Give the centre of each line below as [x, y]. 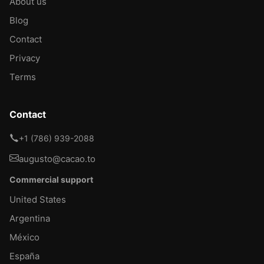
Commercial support [51, 179]
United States [38, 199]
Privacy [25, 58]
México [24, 237]
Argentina [30, 218]
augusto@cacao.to [57, 159]
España [24, 256]
